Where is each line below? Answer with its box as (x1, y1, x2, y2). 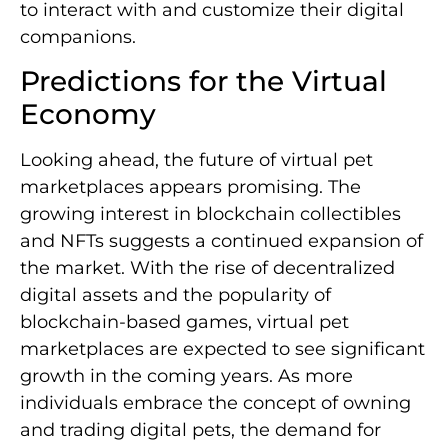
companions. (20, 25, 136, 48)
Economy (20, 97, 156, 132)
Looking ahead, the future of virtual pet (20, 149, 373, 172)
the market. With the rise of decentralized (20, 257, 395, 280)
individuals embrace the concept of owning (20, 392, 411, 415)
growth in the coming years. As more (20, 365, 353, 388)
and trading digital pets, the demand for (20, 419, 381, 442)
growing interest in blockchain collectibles (20, 203, 401, 226)
